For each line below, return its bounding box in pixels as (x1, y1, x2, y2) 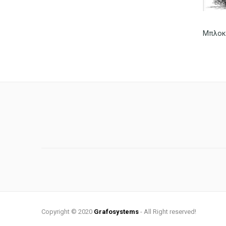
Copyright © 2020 (41, 207, 94, 215)
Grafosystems (93, 207, 139, 215)
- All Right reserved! (138, 207, 196, 215)
